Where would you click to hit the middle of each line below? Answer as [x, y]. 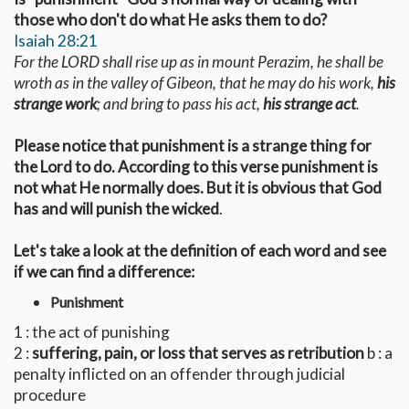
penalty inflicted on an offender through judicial [179, 373]
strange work [55, 103]
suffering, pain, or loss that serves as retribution [198, 352]
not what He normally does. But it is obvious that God [198, 187]
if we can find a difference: [104, 271]
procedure [50, 394]
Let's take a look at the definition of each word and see [200, 250]
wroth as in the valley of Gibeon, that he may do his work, [195, 82]
